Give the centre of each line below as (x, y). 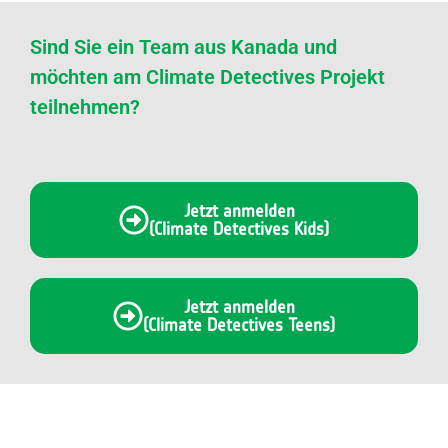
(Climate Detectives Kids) (239, 229)
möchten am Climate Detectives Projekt (207, 77)
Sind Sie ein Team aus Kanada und (183, 47)
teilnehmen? (85, 107)
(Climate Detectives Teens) (239, 325)
